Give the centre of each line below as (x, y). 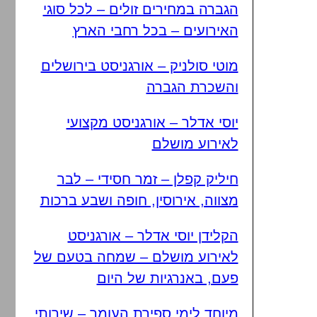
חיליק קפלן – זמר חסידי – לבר (148, 179)
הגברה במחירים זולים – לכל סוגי (140, 9)
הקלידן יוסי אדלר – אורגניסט (153, 236)
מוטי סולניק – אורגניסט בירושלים (139, 66)
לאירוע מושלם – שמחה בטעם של (136, 257)
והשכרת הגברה (192, 87)
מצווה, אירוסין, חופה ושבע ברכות (139, 200)
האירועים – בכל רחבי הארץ (155, 30)
